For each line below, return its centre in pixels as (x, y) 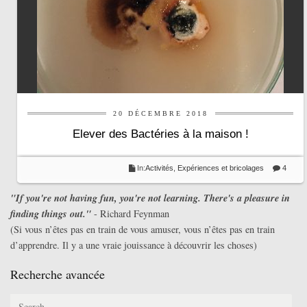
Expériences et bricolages (222, 168)
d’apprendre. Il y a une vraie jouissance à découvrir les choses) (134, 245)
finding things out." (51, 214)
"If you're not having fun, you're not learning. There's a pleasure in (150, 198)
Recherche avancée (58, 274)
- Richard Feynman (130, 214)
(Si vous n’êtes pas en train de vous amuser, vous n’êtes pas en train (143, 230)
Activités (159, 168)
